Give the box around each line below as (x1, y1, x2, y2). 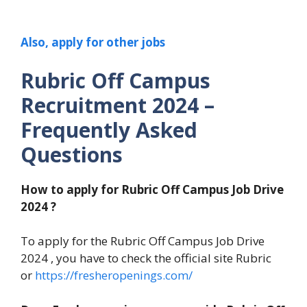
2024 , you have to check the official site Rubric (21, 250, 271, 267)
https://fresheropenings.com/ (32, 267, 193, 284)
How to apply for (21, 181, 121, 197)
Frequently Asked (21, 115, 197, 144)
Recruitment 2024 (21, 90, 199, 119)
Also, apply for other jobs (21, 34, 165, 51)
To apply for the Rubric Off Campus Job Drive (21, 233, 265, 249)
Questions (21, 140, 123, 169)
